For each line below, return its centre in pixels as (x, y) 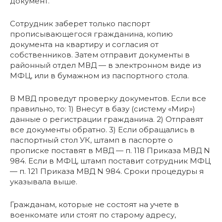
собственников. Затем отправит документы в (100, 55)
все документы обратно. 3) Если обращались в (102, 129)
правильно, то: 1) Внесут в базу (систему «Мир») (103, 109)
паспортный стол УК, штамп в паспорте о (91, 140)
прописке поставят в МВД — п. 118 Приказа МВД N (110, 150)
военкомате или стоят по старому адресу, (93, 215)
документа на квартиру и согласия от (84, 44)
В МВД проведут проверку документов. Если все (108, 98)
